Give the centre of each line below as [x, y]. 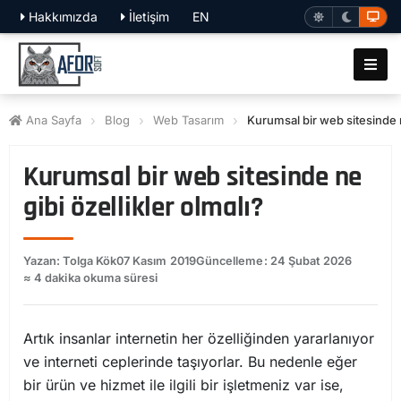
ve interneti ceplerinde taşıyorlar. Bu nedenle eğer [190, 362]
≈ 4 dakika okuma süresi [91, 278]
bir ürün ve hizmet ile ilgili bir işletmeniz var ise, [183, 385]
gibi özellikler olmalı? [143, 208]
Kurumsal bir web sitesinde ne [192, 177]
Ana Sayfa [52, 120]
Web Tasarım [188, 120]
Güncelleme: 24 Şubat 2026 [274, 261]
